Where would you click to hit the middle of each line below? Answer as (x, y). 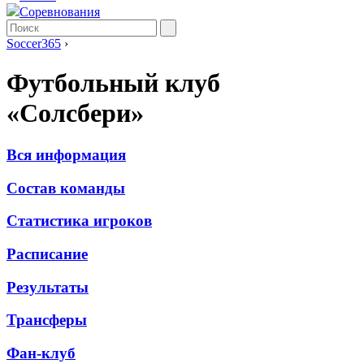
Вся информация (66, 154)
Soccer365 (34, 43)
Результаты (48, 287)
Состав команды (66, 188)
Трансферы (47, 320)
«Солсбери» (75, 113)
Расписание (47, 254)
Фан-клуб (41, 353)
